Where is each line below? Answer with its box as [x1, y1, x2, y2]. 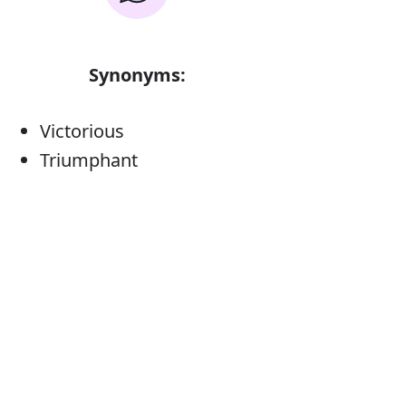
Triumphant [39, 148, 138, 172]
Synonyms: [88, 63, 186, 87]
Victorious [39, 119, 124, 143]
